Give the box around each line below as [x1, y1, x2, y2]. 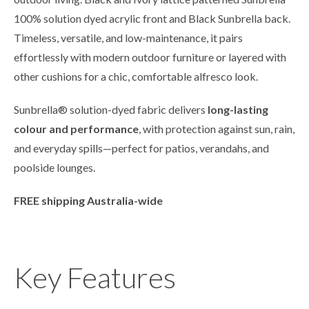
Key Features [14, 260, 176, 295]
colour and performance [14, 122, 139, 136]
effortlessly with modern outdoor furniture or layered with [14, 50, 286, 64]
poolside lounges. [14, 161, 95, 175]
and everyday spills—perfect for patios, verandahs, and [14, 141, 269, 155]
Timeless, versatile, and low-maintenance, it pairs [14, 31, 243, 45]
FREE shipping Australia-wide [14, 194, 163, 208]
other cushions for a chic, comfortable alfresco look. [14, 70, 258, 83]
